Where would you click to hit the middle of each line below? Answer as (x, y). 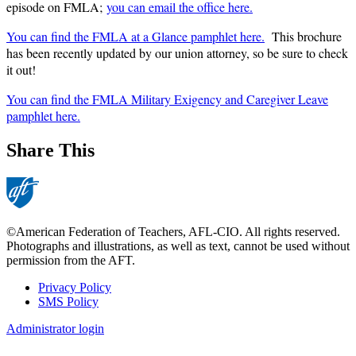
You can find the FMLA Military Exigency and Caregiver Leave (167, 99)
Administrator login (55, 328)
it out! (21, 69)
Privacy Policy (75, 287)
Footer (34, 306)
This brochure (303, 36)
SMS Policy (68, 301)
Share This (50, 150)
